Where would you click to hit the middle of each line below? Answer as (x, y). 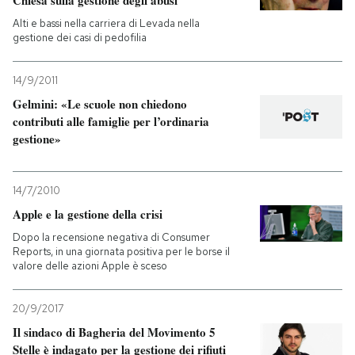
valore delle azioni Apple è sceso (90, 266)
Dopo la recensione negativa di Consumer (111, 238)
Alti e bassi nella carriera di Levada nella (106, 24)
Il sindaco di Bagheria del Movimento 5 (114, 332)
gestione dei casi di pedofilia (80, 38)
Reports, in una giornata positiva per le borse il (121, 252)
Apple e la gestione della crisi (88, 214)
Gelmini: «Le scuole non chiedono (100, 104)
